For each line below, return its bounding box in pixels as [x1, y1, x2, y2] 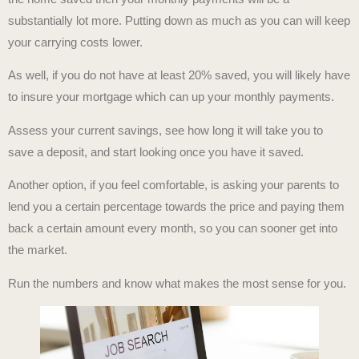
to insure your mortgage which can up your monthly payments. [8, 90, 334, 104]
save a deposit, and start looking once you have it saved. [8, 144, 304, 159]
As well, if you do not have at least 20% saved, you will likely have [8, 68, 350, 83]
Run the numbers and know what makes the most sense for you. [8, 276, 346, 290]
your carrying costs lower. [8, 35, 143, 49]
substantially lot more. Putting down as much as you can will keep [8, 14, 350, 27]
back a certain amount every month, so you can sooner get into [8, 221, 337, 236]
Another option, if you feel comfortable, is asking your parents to [8, 178, 339, 192]
